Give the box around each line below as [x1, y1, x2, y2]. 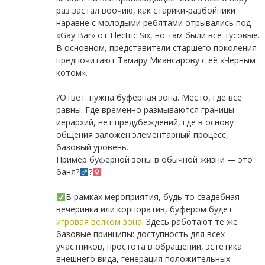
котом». [56, 67, 88, 79]
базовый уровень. [56, 141, 128, 153]
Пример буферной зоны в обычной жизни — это [56, 154, 253, 166]
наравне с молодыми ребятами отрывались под [56, 17, 251, 29]
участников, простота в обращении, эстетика [56, 241, 242, 253]
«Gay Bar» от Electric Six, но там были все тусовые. [56, 30, 260, 41]
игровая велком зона [56, 216, 142, 228]
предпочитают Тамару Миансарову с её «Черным [56, 54, 256, 66]
